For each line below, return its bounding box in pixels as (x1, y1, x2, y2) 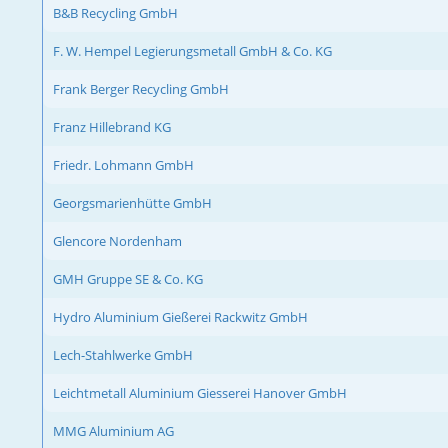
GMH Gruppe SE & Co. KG (53, 269, 203, 288)
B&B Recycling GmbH (53, 3, 178, 22)
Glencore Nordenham (53, 231, 182, 250)
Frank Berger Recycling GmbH (53, 79, 229, 98)
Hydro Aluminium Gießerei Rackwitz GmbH (53, 307, 308, 326)
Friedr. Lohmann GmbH (53, 155, 194, 174)
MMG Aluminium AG (53, 421, 174, 440)
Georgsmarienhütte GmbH (53, 193, 212, 212)
